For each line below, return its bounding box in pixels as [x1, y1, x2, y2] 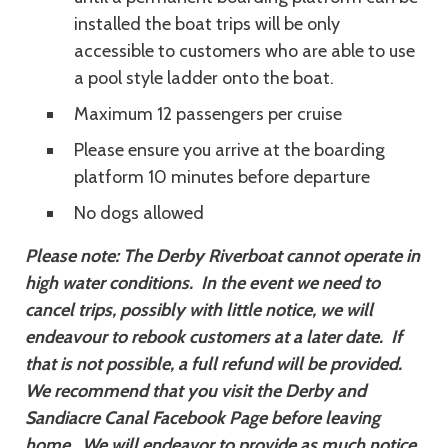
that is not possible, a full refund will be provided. [25, 353, 414, 375]
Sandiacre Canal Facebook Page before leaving [25, 407, 380, 429]
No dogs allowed [74, 202, 204, 224]
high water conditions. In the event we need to [25, 272, 380, 294]
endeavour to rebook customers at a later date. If [25, 326, 402, 348]
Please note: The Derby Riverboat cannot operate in [25, 245, 420, 267]
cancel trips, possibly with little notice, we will [25, 299, 373, 321]
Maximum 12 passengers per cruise [74, 103, 342, 125]
